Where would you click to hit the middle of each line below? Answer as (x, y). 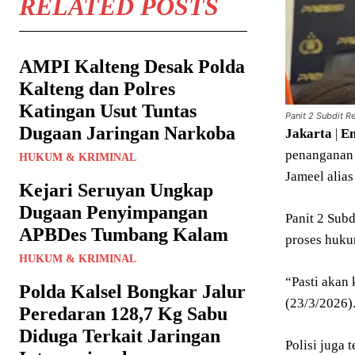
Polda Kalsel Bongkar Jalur (132, 291)
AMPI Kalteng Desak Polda (132, 66)
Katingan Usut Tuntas (108, 111)
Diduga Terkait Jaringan (120, 336)
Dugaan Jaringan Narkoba (127, 133)
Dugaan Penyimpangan (113, 212)
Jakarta (309, 133)
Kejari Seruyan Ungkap (116, 190)
